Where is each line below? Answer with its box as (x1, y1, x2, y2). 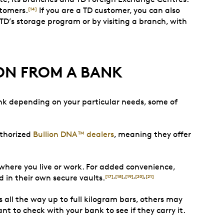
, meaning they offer (114, 129, 191, 139)
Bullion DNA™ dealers (33, 129, 114, 139)
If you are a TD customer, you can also (37, 5, 180, 15)
